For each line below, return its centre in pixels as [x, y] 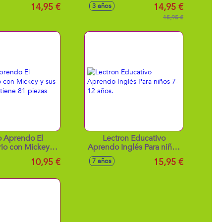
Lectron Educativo [134, 138]
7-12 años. [134, 156]
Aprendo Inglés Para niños [116, 147]
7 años [102, 161]
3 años [102, 6]
